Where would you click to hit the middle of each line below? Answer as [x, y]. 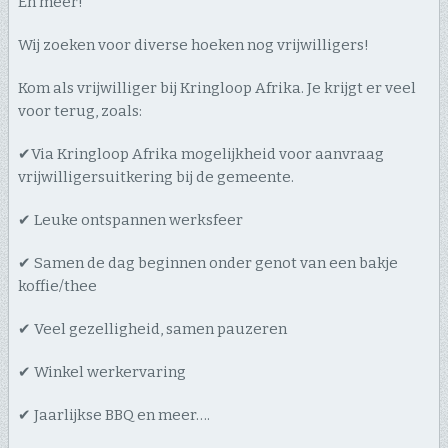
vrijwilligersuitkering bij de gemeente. [155, 177]
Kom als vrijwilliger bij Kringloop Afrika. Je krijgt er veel [216, 88]
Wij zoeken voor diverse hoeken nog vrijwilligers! [193, 45]
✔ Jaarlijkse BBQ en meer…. [113, 415]
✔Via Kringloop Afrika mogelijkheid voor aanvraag [200, 154]
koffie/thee [57, 286]
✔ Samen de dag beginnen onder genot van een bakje [207, 263]
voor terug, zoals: [79, 111]
